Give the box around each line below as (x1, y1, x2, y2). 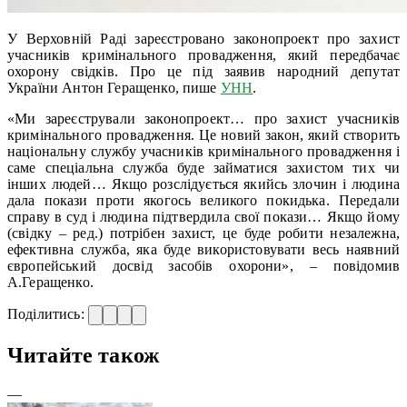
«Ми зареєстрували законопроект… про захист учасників (7, 110, 400, 126)
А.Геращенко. (7, 273, 94, 290)
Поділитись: (7, 305, 88, 322)
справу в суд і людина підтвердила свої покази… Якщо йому (7, 208, 400, 224)
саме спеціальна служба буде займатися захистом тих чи (7, 159, 400, 175)
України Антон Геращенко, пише (7, 79, 221, 95)
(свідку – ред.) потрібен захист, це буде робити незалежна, (7, 224, 400, 241)
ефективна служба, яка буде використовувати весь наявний (7, 241, 400, 257)
